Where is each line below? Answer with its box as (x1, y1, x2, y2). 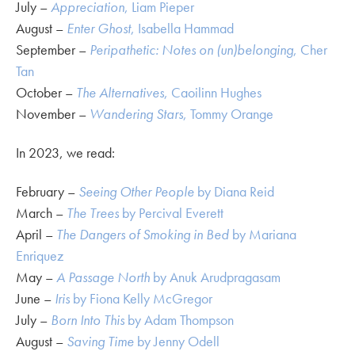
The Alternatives (76, 82, 164, 101)
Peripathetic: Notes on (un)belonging (90, 40, 293, 59)
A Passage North (56, 267, 150, 286)
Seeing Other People (78, 181, 194, 200)
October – (16, 82, 76, 101)
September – (16, 40, 90, 59)
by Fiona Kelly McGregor (70, 288, 212, 307)
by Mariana (229, 224, 296, 243)
